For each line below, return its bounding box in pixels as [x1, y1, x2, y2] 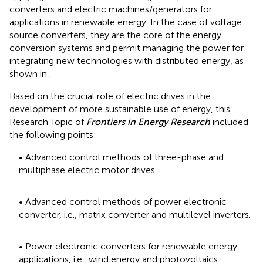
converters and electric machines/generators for [9, 3, 212, 15]
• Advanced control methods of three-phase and [19, 151, 224, 163]
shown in [9, 68, 49, 79]
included [210, 116, 248, 127]
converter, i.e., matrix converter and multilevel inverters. [19, 208, 251, 220]
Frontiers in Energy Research [86, 116, 210, 127]
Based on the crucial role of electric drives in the [9, 90, 211, 102]
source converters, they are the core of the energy [9, 29, 221, 41]
